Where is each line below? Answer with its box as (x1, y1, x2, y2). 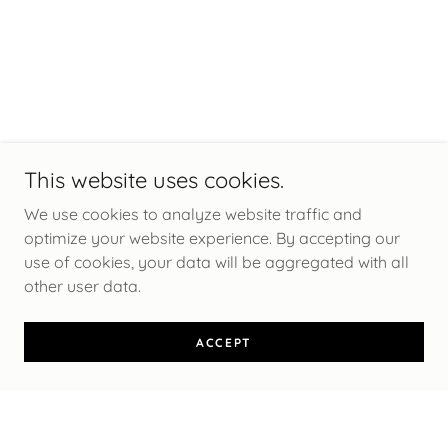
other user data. (24, 276, 141, 296)
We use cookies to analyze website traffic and (24, 204, 362, 224)
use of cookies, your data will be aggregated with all (24, 252, 409, 272)
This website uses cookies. (24, 166, 284, 194)
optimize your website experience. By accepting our (24, 228, 400, 248)
